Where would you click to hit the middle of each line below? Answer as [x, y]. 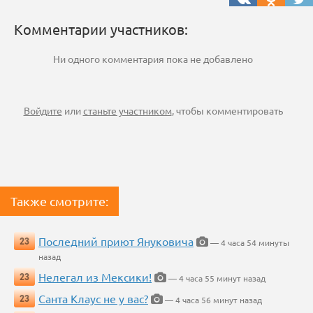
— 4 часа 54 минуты [249, 243]
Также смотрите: [59, 201]
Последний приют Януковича [116, 241]
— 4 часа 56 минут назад [212, 300]
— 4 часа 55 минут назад [216, 278]
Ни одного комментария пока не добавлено [153, 59]
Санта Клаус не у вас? [93, 299]
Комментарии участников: [101, 29]
